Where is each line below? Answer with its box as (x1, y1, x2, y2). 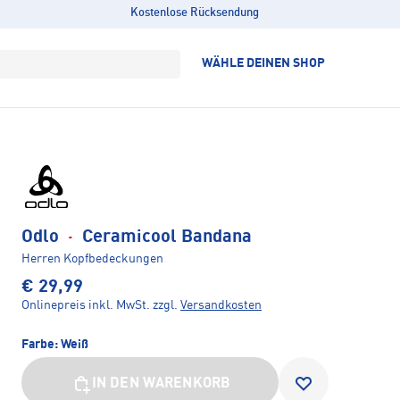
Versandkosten (180, 298, 262, 312)
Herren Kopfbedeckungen (21, 252, 163, 265)
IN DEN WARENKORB (91, 376, 231, 391)
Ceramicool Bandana (78, 228, 252, 246)
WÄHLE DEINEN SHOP (202, 57, 325, 70)
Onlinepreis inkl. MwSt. (21, 298, 150, 312)
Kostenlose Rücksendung (129, 7, 259, 19)
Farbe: (21, 337, 61, 351)
